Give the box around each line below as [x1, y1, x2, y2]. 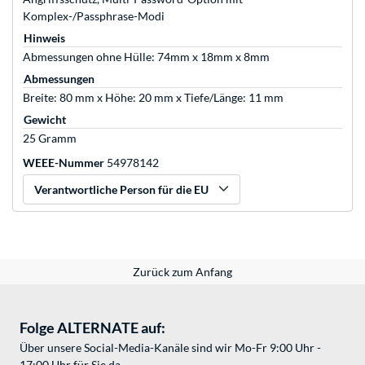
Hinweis [24, 31, 65, 46]
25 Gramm [23, 131, 77, 146]
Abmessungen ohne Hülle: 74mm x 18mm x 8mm [23, 50, 270, 64]
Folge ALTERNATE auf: [20, 319, 165, 337]
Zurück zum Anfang [133, 265, 232, 279]
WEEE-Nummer [23, 156, 104, 170]
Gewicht [24, 112, 66, 127]
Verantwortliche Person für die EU [34, 182, 209, 197]
